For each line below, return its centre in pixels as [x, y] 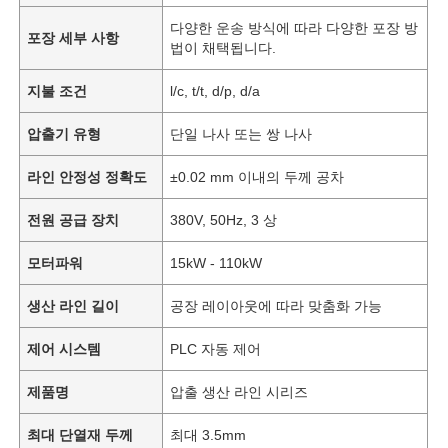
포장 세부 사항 [73, 37]
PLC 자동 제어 [216, 348]
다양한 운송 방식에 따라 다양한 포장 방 [294, 27]
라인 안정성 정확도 [87, 176]
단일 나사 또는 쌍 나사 [241, 133]
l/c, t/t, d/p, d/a [215, 90]
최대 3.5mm [208, 434]
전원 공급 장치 [73, 219]
